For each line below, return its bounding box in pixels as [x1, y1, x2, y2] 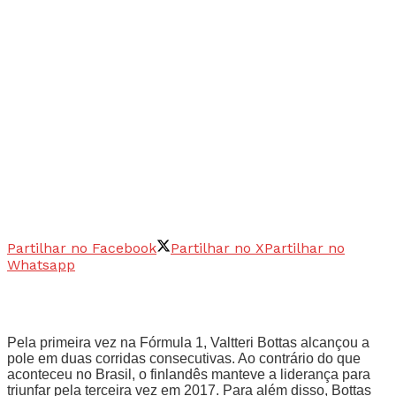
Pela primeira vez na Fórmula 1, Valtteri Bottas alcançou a [7, 334, 369, 350]
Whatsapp [7, 255, 75, 273]
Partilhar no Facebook [7, 239, 156, 256]
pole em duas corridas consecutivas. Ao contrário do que [7, 350, 361, 366]
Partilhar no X [171, 239, 264, 256]
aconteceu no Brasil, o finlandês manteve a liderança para [7, 366, 370, 382]
